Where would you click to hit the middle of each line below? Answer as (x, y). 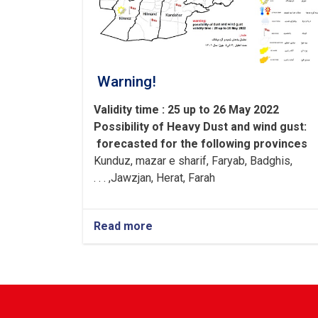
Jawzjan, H (137, 178)
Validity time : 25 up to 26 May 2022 (186, 110)
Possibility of (129, 127)
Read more (123, 226)
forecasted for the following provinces (201, 144)
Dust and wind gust (253, 127)
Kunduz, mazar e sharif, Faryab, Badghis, (193, 161)
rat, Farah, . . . (193, 178)
